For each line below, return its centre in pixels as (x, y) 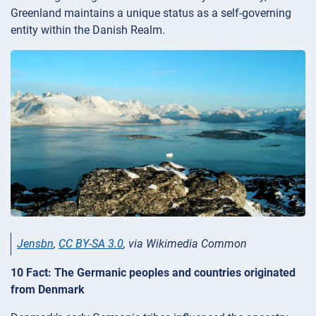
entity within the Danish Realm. (88, 30)
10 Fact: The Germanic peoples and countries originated (153, 273)
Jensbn (35, 244)
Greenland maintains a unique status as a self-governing (151, 13)
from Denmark (48, 290)
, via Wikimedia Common (185, 244)
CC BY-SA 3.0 (91, 244)
